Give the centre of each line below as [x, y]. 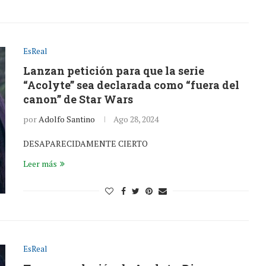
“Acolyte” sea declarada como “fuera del [131, 85]
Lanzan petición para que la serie [114, 71]
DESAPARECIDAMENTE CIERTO [85, 143]
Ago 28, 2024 [136, 119]
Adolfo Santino [67, 119]
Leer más [40, 164]
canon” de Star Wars [78, 99]
